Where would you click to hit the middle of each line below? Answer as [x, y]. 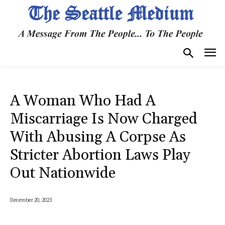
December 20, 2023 [31, 200]
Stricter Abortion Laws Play [100, 155]
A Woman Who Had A [83, 101]
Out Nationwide [63, 173]
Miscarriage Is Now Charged [104, 119]
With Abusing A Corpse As [98, 137]
